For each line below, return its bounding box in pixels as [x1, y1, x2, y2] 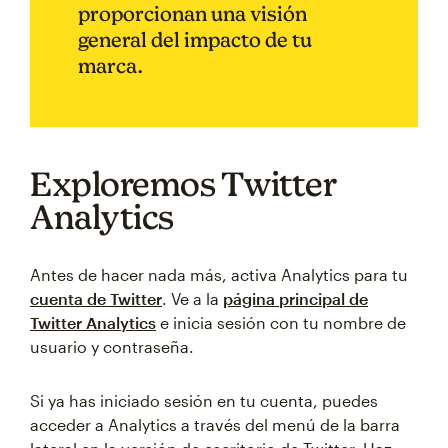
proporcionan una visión [78, 2, 307, 25]
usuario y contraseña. [30, 337, 194, 356]
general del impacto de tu [78, 28, 312, 51]
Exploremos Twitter [30, 164, 336, 203]
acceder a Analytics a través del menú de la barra [30, 415, 400, 434]
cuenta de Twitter [30, 289, 162, 308]
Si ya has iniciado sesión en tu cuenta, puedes [30, 391, 378, 410]
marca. [78, 54, 143, 77]
